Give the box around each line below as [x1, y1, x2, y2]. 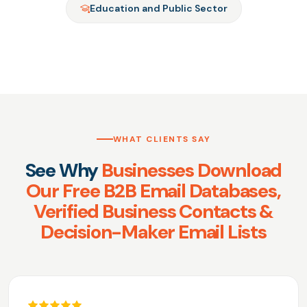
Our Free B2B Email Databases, [26, 178, 281, 204]
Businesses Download [101, 158, 282, 184]
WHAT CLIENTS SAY [112, 134, 211, 145]
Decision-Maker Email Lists [40, 219, 267, 245]
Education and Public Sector [89, 2, 228, 15]
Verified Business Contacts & [33, 199, 274, 225]
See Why [25, 158, 102, 184]
